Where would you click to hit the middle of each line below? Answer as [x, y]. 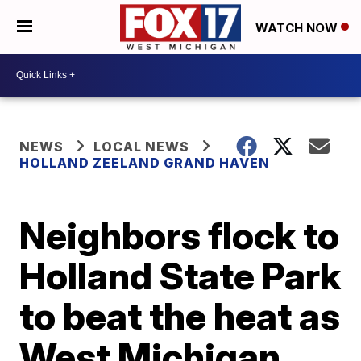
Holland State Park [180, 275]
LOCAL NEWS [142, 146]
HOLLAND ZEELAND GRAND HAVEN [145, 162]
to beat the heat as [180, 315]
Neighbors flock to [180, 235]
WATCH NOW [298, 27]
